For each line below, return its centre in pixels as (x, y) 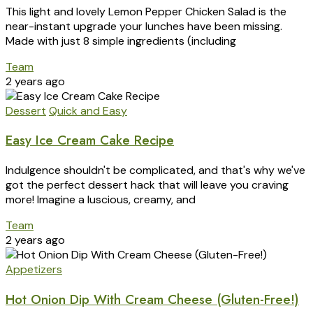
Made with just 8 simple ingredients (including (121, 41)
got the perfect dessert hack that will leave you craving (147, 185)
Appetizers (34, 270)
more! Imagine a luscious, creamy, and (101, 200)
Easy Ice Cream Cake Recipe (90, 140)
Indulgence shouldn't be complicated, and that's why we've (155, 170)
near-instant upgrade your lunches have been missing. (144, 26)
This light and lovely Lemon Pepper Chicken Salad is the (146, 11)
